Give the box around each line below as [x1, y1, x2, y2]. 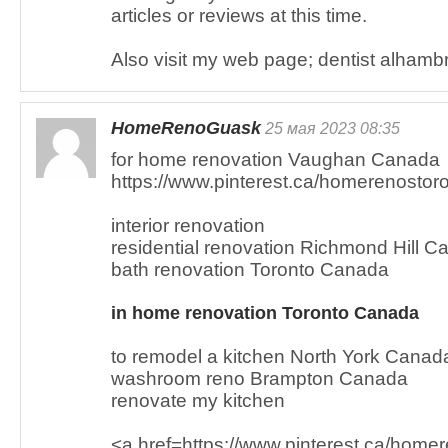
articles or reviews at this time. [111, 5, 367, 26]
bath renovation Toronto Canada [111, 259, 389, 280]
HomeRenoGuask [111, 118, 261, 138]
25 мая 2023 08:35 [261, 119, 400, 137]
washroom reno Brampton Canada [111, 368, 408, 389]
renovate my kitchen [111, 390, 285, 411]
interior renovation [111, 215, 265, 236]
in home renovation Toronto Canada [111, 303, 419, 323]
